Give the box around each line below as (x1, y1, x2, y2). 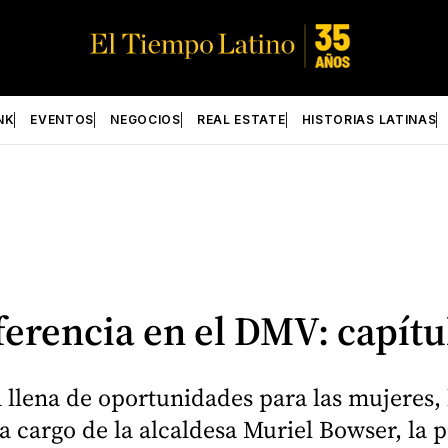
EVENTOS (30, 112, 95, 127)
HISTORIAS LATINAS (301, 112, 437, 127)
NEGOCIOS (110, 112, 181, 127)
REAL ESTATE (196, 112, 286, 127)
